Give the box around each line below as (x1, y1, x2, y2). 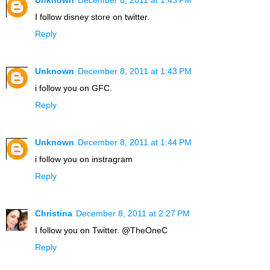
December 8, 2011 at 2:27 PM (76, 209, 190, 219)
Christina (35, 209, 72, 219)
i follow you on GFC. (35, 83, 112, 93)
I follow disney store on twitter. (35, 12, 149, 22)
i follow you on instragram (35, 154, 133, 165)
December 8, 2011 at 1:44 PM (78, 137, 192, 148)
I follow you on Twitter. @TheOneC (35, 225, 168, 236)
